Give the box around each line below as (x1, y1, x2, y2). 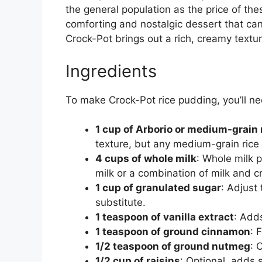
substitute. (95, 196, 146, 209)
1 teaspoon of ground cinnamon (95, 226, 250, 238)
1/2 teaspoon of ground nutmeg (95, 240, 250, 253)
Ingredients (65, 60, 157, 81)
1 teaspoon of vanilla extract (95, 211, 234, 223)
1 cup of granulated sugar (95, 182, 221, 194)
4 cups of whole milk (95, 153, 196, 165)
